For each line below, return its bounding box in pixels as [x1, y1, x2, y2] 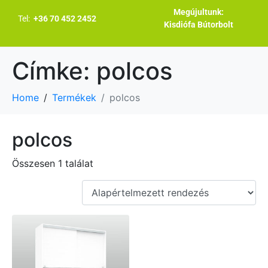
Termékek [52, 92, 96, 103]
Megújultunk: [173, 7, 224, 17]
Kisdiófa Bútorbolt [164, 20, 234, 29]
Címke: [12, 56, 96, 86]
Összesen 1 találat [12, 157, 93, 169]
